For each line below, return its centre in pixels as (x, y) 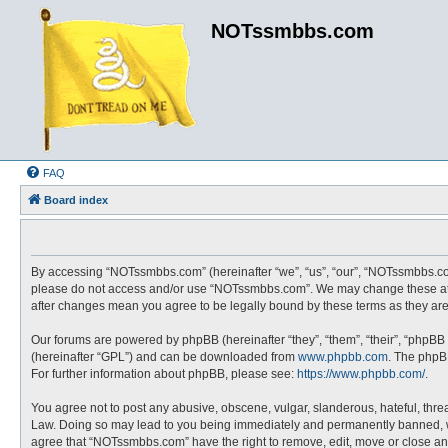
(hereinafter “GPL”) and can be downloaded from (164, 357)
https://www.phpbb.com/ (361, 374)
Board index (76, 200)
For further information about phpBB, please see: (164, 374)
